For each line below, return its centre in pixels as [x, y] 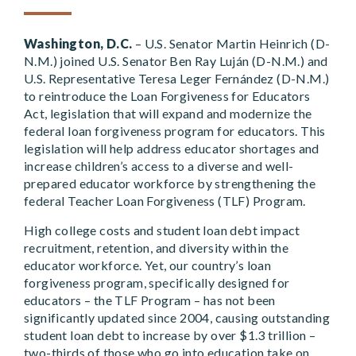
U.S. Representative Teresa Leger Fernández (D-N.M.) [177, 78]
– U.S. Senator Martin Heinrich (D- [231, 43]
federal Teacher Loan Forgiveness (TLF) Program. [165, 201]
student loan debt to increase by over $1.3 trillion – [170, 335]
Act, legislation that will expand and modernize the [168, 113]
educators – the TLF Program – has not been [150, 300]
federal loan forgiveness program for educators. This [175, 131]
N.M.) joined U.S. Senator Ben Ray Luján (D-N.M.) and [176, 61]
